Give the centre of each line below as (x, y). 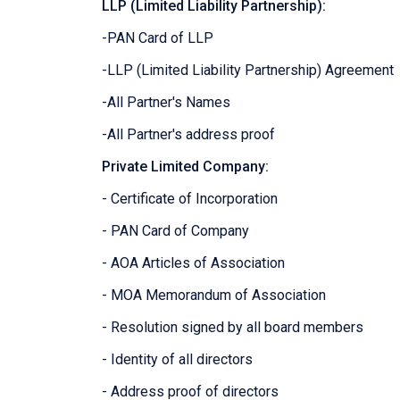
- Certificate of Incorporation (190, 199)
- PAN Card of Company (175, 231)
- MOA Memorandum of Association (214, 296)
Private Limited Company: (185, 167)
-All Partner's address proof (188, 135)
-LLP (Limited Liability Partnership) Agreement (248, 71)
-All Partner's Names (166, 103)
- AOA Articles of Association (193, 263)
